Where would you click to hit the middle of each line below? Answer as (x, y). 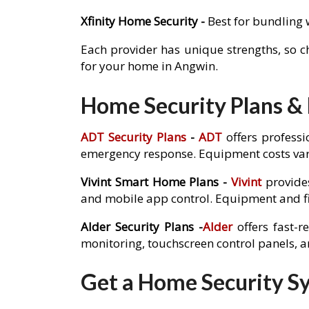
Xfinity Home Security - (144, 21)
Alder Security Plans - (142, 226)
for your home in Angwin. (149, 66)
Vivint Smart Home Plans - (156, 181)
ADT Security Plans (133, 137)
